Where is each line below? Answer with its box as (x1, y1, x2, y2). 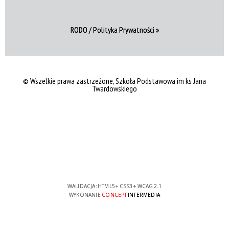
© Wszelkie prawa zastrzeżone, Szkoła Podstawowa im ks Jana (23, 75, 206, 86)
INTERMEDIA (127, 191, 160, 198)
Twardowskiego (92, 83, 137, 94)
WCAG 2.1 (137, 182, 162, 190)
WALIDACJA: (67, 182, 98, 190)
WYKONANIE (69, 191, 102, 198)
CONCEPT (102, 191, 127, 198)
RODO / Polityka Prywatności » (70, 24, 159, 35)
